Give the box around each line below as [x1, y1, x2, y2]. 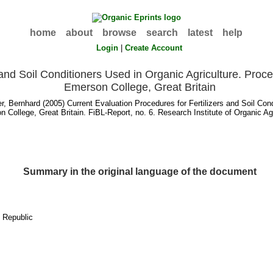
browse [102, 27, 137, 38]
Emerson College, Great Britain [63, 81, 216, 93]
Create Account [125, 43, 183, 52]
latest [188, 27, 213, 38]
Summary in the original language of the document [23, 166, 257, 177]
